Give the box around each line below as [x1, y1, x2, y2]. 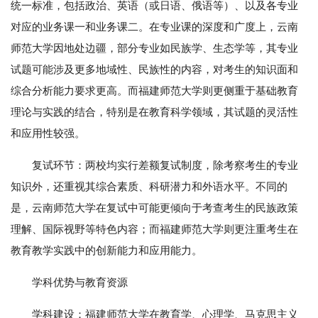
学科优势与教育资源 [32, 276, 128, 289]
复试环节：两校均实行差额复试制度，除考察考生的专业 [32, 159, 298, 172]
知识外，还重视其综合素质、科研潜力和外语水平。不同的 [11, 180, 287, 193]
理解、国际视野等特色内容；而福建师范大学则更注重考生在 [11, 223, 298, 236]
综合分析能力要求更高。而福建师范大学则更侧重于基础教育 [11, 84, 298, 97]
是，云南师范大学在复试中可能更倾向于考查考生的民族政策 [11, 202, 298, 214]
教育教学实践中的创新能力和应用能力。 [11, 244, 202, 257]
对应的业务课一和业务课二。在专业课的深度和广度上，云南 [11, 21, 298, 33]
